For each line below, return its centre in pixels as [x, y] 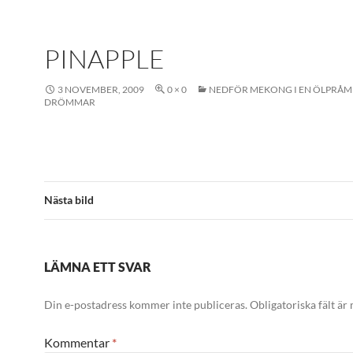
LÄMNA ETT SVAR [98, 267]
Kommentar [78, 342]
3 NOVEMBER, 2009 [101, 89]
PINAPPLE [104, 59]
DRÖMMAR [70, 102]
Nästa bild [69, 200]
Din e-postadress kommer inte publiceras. [146, 305]
